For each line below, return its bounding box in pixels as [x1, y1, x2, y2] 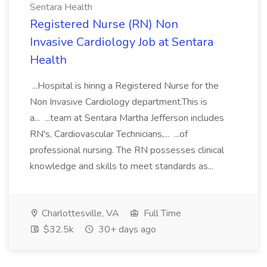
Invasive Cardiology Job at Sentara [30, 34, 213, 50]
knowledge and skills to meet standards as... [30, 160, 216, 173]
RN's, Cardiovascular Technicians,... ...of [30, 128, 188, 141]
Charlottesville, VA [39, 207, 119, 220]
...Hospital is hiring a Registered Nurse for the [30, 79, 219, 92]
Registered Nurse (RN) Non [30, 16, 178, 32]
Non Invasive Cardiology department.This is [30, 95, 207, 108]
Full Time [141, 207, 181, 220]
